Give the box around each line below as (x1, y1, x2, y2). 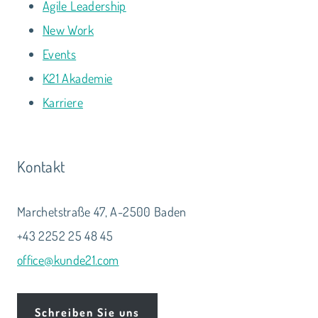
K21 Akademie (43, 70, 113, 86)
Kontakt (17, 155, 65, 176)
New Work (43, 21, 94, 38)
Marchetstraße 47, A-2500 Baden (17, 203, 187, 219)
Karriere (43, 94, 83, 110)
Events (43, 45, 77, 62)
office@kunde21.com (17, 251, 119, 268)
